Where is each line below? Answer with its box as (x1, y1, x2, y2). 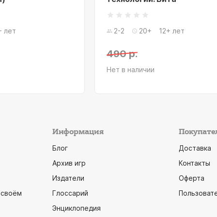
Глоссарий (52, 189, 88, 197)
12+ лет (159, 27, 185, 35)
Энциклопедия (52, 204, 101, 212)
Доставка (179, 144, 211, 152)
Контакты (179, 159, 210, 167)
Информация (52, 127, 104, 137)
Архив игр (52, 159, 86, 167)
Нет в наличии (107, 65, 155, 74)
